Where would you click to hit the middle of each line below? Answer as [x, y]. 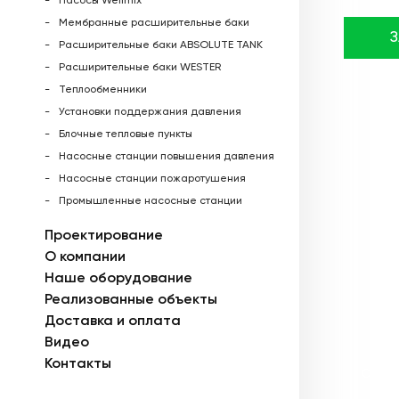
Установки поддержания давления [150, 112]
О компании [85, 258]
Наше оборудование [118, 279]
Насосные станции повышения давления [167, 156]
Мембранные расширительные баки [154, 23]
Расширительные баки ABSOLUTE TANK [161, 45]
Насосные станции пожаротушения [152, 179]
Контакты [78, 365]
